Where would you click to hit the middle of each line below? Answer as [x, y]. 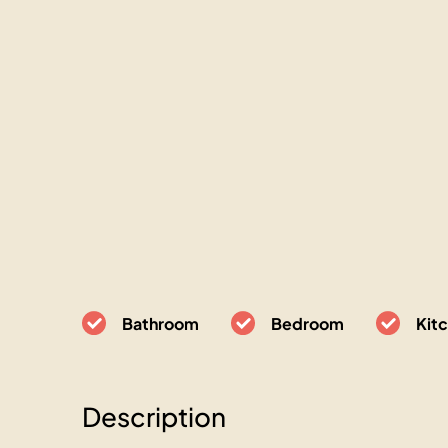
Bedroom [307, 323]
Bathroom [160, 323]
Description [154, 416]
